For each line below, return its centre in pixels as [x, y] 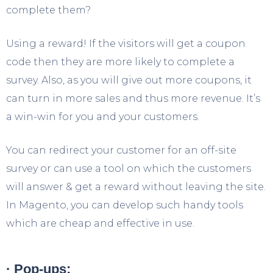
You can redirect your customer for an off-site [121, 150]
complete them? [48, 10]
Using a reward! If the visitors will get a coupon [126, 43]
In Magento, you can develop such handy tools [125, 205]
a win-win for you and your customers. [103, 116]
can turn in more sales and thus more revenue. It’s [133, 98]
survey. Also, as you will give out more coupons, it [129, 80]
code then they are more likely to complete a [120, 62]
